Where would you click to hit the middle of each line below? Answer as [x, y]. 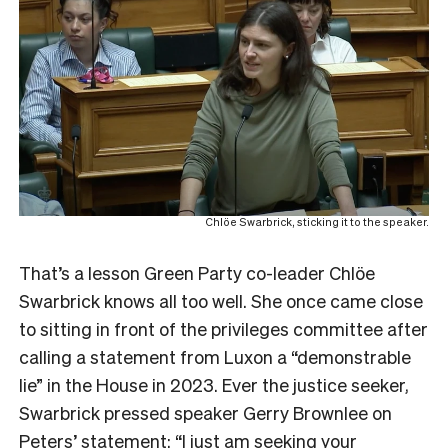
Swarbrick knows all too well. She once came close [221, 301]
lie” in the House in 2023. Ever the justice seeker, [214, 385]
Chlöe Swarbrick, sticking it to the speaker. [317, 222]
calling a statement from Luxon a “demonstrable [215, 357]
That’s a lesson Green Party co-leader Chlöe [197, 273]
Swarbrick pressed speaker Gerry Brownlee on [205, 413]
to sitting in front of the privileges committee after [223, 329]
